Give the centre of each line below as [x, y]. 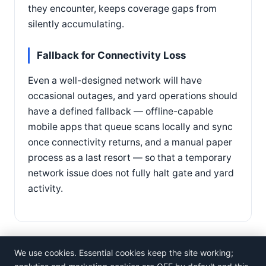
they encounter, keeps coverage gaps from [122, 9]
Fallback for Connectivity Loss [111, 56]
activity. [45, 188]
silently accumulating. [76, 24]
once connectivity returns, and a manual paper [130, 142]
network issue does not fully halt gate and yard [131, 173]
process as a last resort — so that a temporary [130, 157]
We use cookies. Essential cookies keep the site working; [124, 253]
